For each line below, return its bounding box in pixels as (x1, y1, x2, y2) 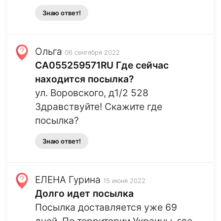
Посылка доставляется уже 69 (35, 201, 177, 214)
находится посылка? (35, 73, 134, 85)
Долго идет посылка (35, 187, 134, 200)
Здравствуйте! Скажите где (35, 101, 162, 113)
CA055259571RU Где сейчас (35, 59, 169, 72)
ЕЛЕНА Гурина (35, 174, 101, 186)
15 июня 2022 (103, 177, 146, 185)
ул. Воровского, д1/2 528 (35, 87, 148, 99)
